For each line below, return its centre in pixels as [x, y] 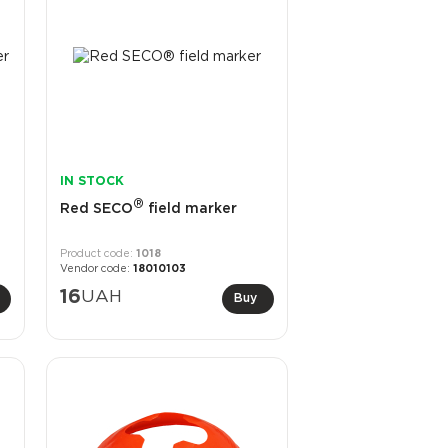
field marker [190, 208]
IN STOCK [91, 181]
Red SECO [96, 208]
